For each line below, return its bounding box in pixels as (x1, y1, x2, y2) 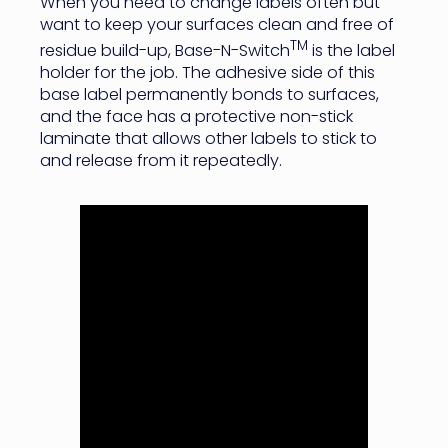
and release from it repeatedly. (40, 149, 286, 173)
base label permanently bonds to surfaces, (40, 83, 379, 107)
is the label (308, 39, 395, 63)
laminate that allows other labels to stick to (40, 127, 377, 151)
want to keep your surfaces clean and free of (40, 12, 394, 36)
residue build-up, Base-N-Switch (40, 39, 290, 63)
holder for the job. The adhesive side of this (40, 61, 375, 85)
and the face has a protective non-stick (40, 105, 353, 129)
